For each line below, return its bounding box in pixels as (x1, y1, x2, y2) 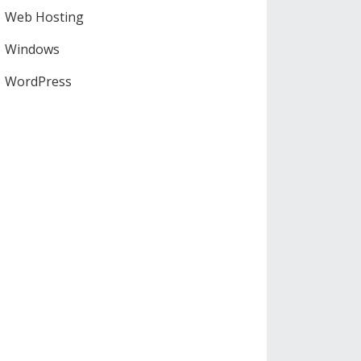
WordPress (5, 73, 72, 91)
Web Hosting (5, 8, 84, 27)
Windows (5, 40, 60, 59)
